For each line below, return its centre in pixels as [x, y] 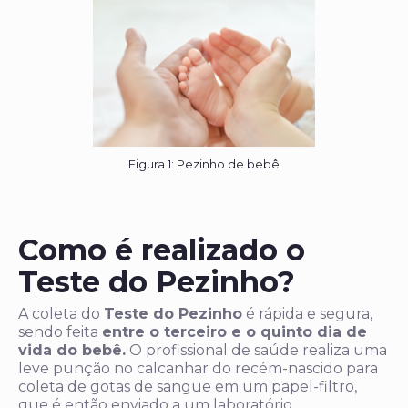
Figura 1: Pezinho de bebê [204, 165]
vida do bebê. [72, 351]
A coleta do [61, 314]
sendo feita [60, 332]
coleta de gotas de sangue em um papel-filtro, [188, 387]
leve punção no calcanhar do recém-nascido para [198, 369]
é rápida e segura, [307, 314]
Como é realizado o [162, 250]
